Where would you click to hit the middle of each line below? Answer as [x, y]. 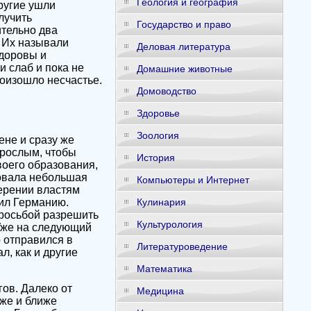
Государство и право [184, 24]
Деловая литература [183, 47]
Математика [164, 269]
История [155, 158]
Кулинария [161, 202]
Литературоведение [182, 246]
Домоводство [166, 91]
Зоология [158, 135]
